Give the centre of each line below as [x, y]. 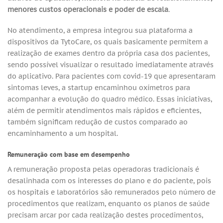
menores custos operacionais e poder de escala [88, 9]
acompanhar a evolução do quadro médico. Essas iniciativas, [110, 99]
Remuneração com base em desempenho [69, 154]
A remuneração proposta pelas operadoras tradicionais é [103, 169]
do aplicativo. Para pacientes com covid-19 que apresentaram [111, 76]
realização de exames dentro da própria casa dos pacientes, [109, 53]
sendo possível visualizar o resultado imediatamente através [111, 64]
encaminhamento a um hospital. [63, 133]
